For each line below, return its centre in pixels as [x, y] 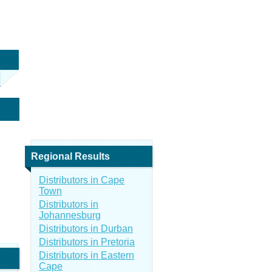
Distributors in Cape [82, 180]
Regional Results [70, 156]
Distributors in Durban [86, 229]
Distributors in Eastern [87, 255]
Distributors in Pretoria [87, 242]
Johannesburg [70, 215]
